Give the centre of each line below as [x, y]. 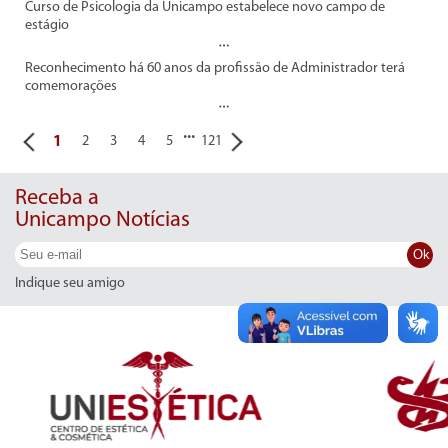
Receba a [57, 198]
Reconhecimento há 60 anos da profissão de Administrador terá [215, 68]
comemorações [71, 86]
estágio [47, 25]
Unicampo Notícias [102, 220]
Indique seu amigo [70, 283]
